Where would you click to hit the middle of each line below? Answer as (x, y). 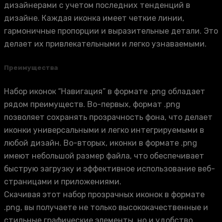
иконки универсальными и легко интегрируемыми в (104, 130)
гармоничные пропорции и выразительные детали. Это (111, 31)
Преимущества (31, 67)
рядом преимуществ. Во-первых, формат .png (92, 104)
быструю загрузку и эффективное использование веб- (110, 168)
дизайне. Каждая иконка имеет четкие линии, (94, 18)
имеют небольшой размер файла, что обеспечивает (104, 156)
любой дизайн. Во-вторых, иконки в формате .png (101, 143)
